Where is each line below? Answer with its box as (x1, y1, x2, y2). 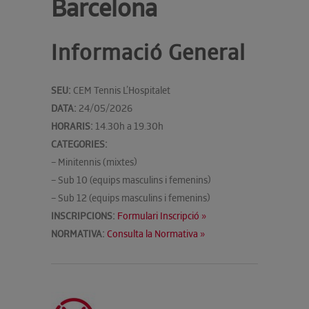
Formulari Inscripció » (117, 210, 206, 223)
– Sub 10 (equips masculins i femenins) (51, 174, 211, 187)
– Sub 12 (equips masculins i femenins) (51, 192, 210, 205)
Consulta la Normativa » (107, 228, 205, 241)
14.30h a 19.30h (93, 120, 163, 133)
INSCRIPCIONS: (51, 210, 115, 223)
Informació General (51, 38, 246, 68)
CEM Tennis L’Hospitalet (71, 84, 170, 97)
